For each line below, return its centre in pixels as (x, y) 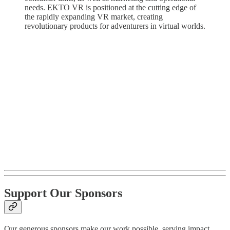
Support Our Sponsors (63, 193)
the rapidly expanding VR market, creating (94, 16)
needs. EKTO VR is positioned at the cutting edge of (110, 7)
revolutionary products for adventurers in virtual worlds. (115, 26)
